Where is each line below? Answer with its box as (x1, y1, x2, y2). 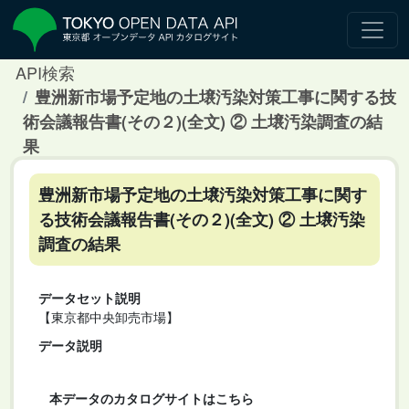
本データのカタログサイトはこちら (49, 389, 254, 407)
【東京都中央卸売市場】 (38, 308, 179, 326)
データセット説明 (38, 288, 141, 307)
